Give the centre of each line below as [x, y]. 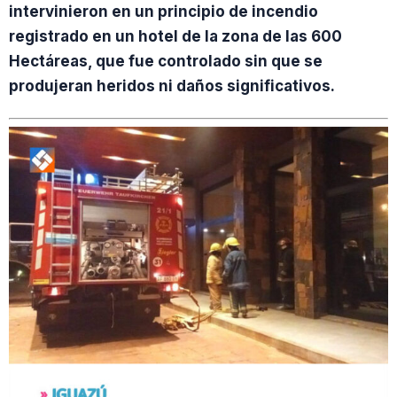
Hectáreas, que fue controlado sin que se [166, 62]
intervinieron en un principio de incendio [163, 12]
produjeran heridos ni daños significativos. [172, 86]
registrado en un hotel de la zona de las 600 [175, 37]
